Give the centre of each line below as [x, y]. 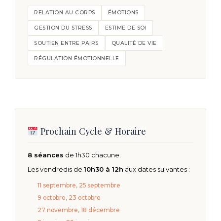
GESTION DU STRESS [63, 28]
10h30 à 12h [104, 169]
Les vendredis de [56, 169]
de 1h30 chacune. [92, 155]
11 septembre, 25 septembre [79, 185]
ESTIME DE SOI [126, 28]
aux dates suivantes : [157, 169]
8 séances [46, 155]
